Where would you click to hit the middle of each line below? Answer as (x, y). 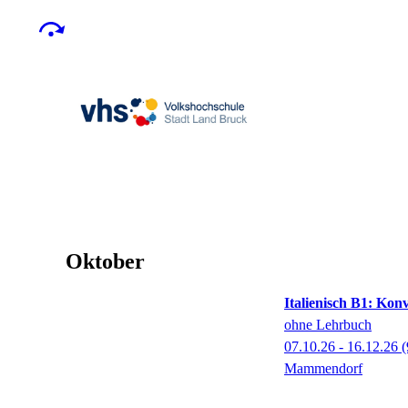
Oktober (105, 261)
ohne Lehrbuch (328, 325)
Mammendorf (323, 368)
